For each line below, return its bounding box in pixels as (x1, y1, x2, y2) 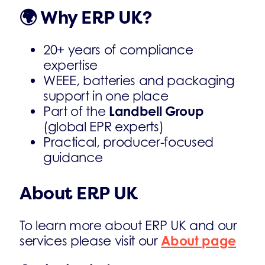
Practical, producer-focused (43, 134, 214, 150)
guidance (43, 150, 103, 165)
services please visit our (20, 233, 161, 248)
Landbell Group (109, 103, 204, 119)
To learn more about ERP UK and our (20, 218, 237, 233)
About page (161, 232, 237, 248)
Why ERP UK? (37, 7, 152, 29)
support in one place (43, 88, 169, 104)
